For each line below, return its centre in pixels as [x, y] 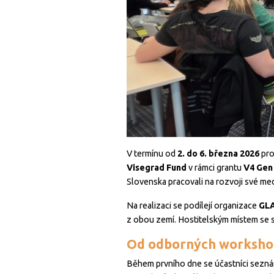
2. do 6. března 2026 [218, 154]
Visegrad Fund [157, 168]
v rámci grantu [215, 168]
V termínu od [152, 154]
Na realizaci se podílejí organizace [193, 206]
